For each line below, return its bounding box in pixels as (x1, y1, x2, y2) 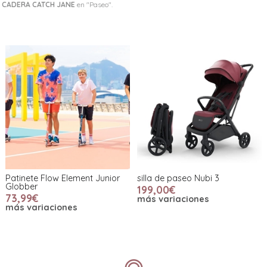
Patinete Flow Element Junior (5, 173, 120, 184)
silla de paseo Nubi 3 (136, 173, 219, 184)
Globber (5, 181, 38, 193)
